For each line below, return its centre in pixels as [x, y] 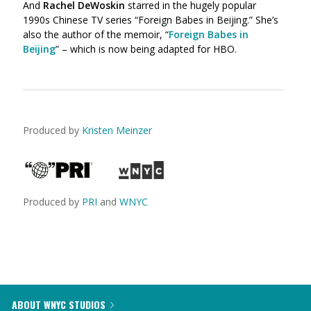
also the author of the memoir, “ [96, 34]
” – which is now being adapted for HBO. [146, 49]
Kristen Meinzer [117, 130]
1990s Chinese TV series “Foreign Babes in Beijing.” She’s [151, 20]
